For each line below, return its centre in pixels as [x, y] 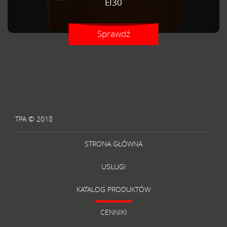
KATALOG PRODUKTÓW [113, 189]
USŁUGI [113, 166]
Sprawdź [114, 34]
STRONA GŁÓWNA [113, 144]
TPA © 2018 [34, 119]
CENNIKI [113, 212]
